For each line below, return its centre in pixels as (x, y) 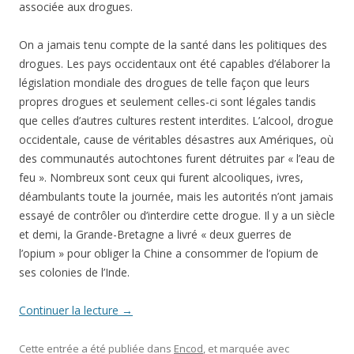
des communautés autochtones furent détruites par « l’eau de (177, 158)
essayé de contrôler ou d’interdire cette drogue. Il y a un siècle (177, 215)
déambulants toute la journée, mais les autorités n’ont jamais (176, 196)
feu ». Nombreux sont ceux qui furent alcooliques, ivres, (161, 177)
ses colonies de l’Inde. (74, 272)
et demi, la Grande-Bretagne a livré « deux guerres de (155, 234)
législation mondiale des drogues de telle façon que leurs (164, 83)
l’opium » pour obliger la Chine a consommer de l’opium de (169, 253)
